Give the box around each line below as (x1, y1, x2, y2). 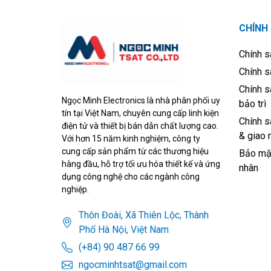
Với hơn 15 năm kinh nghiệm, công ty (62, 134, 200, 144)
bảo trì (238, 98, 266, 110)
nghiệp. (62, 184, 89, 195)
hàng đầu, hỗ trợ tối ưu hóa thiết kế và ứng (62, 159, 220, 169)
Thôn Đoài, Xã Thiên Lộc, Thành (79, 209, 209, 221)
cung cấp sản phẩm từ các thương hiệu (62, 146, 209, 157)
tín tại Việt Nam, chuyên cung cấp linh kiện (62, 108, 219, 119)
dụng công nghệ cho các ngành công (62, 172, 200, 182)
